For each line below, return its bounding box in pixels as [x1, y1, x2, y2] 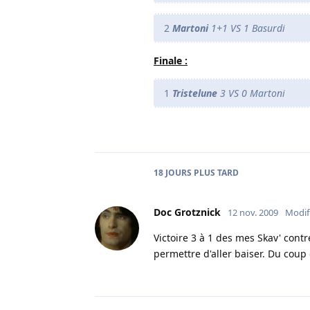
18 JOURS [154, 166, 192, 179]
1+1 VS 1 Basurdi [211, 21, 285, 35]
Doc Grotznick [154, 205, 221, 219]
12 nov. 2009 [228, 206, 278, 219]
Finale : [154, 53, 188, 67]
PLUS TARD [192, 166, 239, 179]
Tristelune [172, 86, 217, 100]
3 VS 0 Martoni [217, 86, 285, 100]
